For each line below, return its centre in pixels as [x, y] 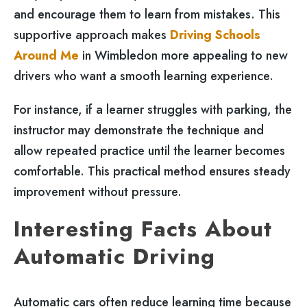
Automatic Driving [114, 256]
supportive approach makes [92, 35]
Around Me [46, 56]
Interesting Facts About [143, 228]
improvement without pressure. [98, 192]
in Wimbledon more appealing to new [183, 56]
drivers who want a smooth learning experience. [144, 76]
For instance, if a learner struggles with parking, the [153, 110]
